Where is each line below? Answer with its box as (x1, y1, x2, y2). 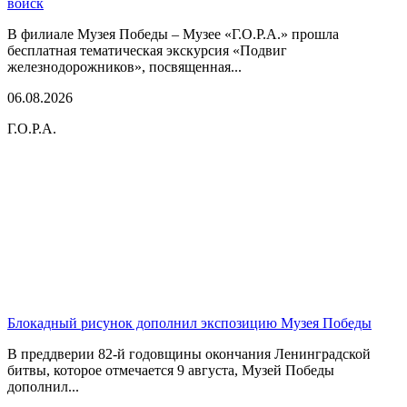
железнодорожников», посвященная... (7, 58, 242, 74)
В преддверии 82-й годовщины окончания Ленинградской (7, 345, 371, 362)
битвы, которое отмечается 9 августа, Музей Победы (7, 362, 334, 378)
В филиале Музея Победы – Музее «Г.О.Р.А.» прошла (7, 25, 339, 42)
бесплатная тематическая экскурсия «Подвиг (7, 42, 287, 58)
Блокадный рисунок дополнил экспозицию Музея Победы (7, 314, 372, 331)
